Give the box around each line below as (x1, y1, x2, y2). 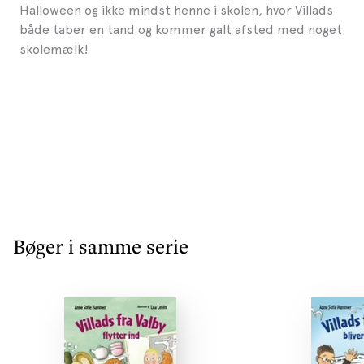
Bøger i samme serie (13, 232, 188, 260)
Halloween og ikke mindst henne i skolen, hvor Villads (19, 2, 333, 18)
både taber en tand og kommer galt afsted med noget (19, 21, 342, 37)
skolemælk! (19, 41, 89, 57)
